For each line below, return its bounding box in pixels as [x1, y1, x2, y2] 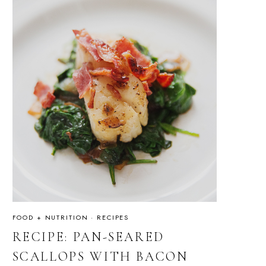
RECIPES [97, 212, 129, 222]
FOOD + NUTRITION [12, 212, 88, 222]
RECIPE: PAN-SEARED [12, 229, 165, 245]
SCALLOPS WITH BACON [12, 249, 188, 265]
